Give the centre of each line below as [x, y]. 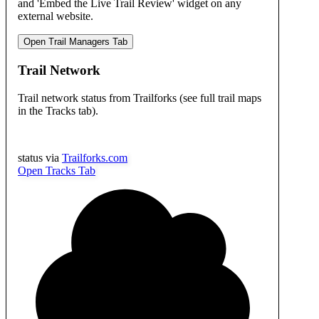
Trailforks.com [95, 157]
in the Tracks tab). [58, 110]
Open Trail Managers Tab [75, 42]
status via [38, 157]
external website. [56, 16]
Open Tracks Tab [57, 170]
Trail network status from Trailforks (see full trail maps [140, 98]
